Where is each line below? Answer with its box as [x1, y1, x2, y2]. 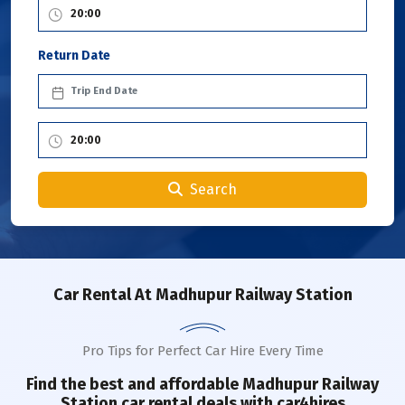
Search [190, 181, 237, 198]
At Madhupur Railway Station [130, 285, 353, 305]
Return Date [38, 48, 110, 63]
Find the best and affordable [26, 374, 242, 394]
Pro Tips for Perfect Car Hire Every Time [81, 343, 324, 359]
